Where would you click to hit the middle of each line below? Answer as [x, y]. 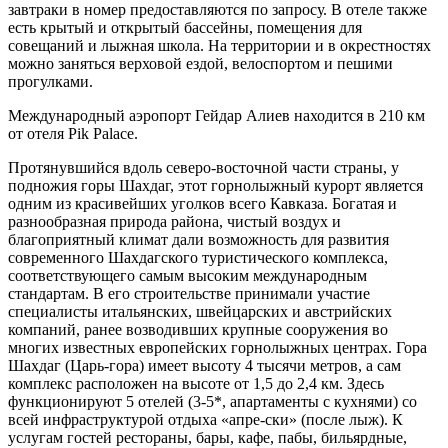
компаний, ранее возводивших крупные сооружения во [198, 329]
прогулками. [50, 81]
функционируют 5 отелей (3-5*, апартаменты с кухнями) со [212, 401]
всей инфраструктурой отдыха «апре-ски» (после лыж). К [205, 419]
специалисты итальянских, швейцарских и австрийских [200, 311]
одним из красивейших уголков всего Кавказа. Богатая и [202, 203]
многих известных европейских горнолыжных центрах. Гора [217, 347]
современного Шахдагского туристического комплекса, [198, 257]
